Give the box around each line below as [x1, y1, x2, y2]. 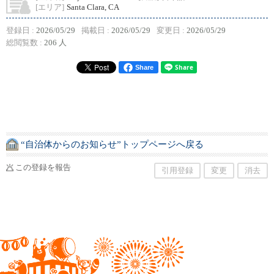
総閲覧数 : [6, 39, 44, 47]
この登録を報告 [15, 163, 71, 172]
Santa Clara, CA [67, 3, 119, 12]
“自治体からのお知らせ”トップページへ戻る [21, 139, 204, 149]
